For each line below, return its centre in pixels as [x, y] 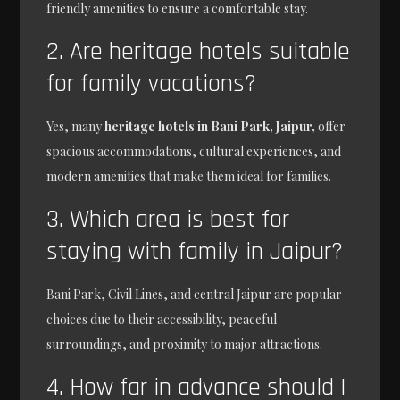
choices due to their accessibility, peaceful [162, 319]
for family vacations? [152, 83]
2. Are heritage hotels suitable [199, 51]
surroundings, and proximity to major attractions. [185, 344]
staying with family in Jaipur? [195, 251]
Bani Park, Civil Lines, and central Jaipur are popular [195, 294]
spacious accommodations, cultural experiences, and [194, 151]
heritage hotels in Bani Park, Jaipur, [210, 126]
